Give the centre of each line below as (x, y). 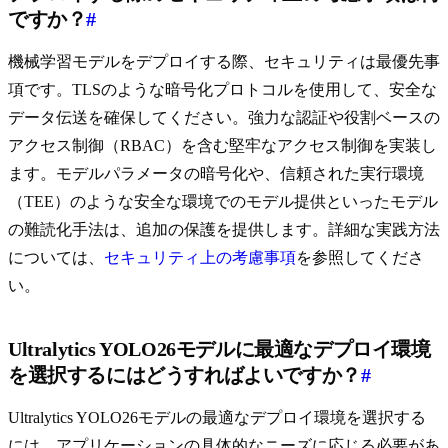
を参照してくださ (360, 258)
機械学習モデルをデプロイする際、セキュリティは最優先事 (224, 62)
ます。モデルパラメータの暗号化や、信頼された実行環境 (216, 174)
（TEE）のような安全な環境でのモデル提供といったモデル (223, 202)
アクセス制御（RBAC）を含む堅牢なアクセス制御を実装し (222, 146)
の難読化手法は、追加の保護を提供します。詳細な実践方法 (224, 230)
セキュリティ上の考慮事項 (200, 258)
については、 (56, 258)
